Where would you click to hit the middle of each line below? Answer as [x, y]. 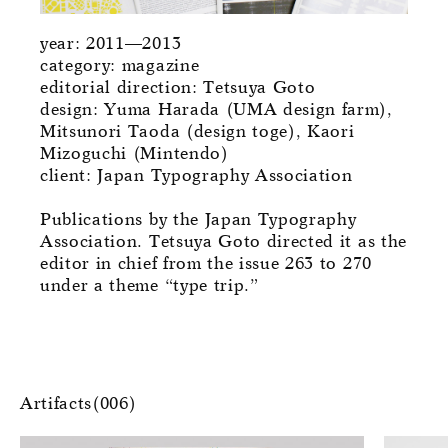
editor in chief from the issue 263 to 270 [206, 264]
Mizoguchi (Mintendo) [134, 154]
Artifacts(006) [78, 404]
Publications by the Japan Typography [198, 220]
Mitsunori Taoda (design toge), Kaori [197, 132]
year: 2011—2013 [111, 44]
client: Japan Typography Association [196, 176]
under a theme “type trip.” [149, 286]
